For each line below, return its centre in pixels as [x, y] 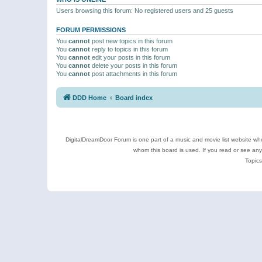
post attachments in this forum [134, 73]
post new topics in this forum [131, 41]
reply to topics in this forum [129, 49]
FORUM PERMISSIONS [91, 30]
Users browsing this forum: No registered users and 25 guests [145, 10]
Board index [134, 98]
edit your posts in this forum [130, 57]
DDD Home [89, 98]
